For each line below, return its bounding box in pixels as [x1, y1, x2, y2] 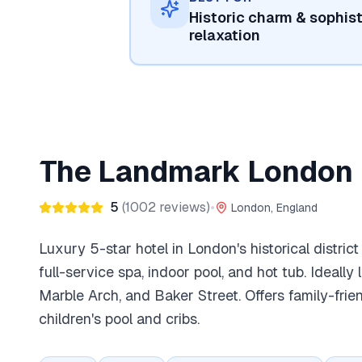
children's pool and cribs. [39, 309, 200, 328]
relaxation [189, 26, 260, 44]
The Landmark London [39, 153, 353, 191]
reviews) [156, 199, 210, 216]
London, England [231, 200, 318, 215]
